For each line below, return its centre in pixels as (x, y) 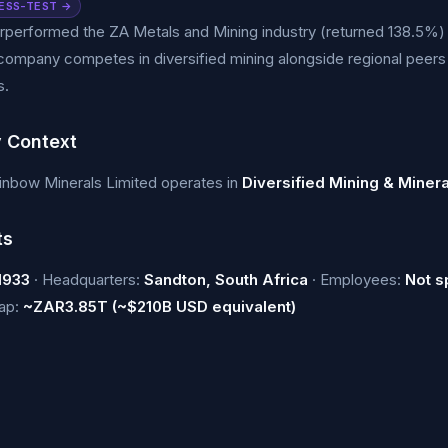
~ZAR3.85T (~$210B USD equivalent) (159, 306)
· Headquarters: (87, 279)
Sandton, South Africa (226, 279)
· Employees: (356, 279)
